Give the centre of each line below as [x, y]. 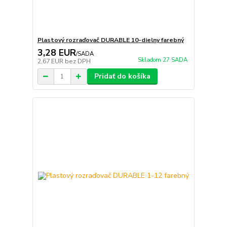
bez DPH [78, 62]
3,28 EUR [56, 53]
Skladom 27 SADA [162, 60]
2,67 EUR [51, 62]
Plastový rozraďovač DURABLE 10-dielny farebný [110, 40]
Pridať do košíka [122, 77]
